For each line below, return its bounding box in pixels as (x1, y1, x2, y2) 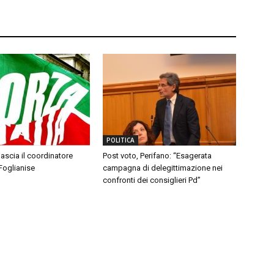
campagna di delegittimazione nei (103, 163, 223, 172)
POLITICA (106, 135, 135, 144)
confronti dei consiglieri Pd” (103, 175, 201, 185)
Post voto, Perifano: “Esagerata (103, 150, 212, 160)
